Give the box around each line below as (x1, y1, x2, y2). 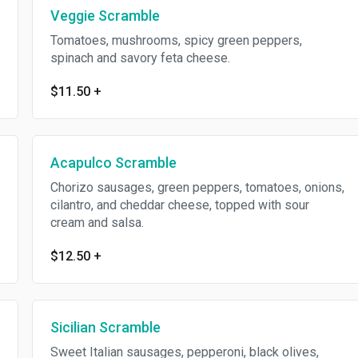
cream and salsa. (50, 215, 144, 230)
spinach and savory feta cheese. (50, 50, 230, 66)
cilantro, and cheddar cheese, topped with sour (50, 197, 309, 213)
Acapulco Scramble (50, 154, 177, 171)
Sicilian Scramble (50, 319, 161, 336)
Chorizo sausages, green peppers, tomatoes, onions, (50, 180, 344, 195)
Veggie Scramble (50, 7, 160, 24)
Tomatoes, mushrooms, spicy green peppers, (50, 33, 302, 48)
